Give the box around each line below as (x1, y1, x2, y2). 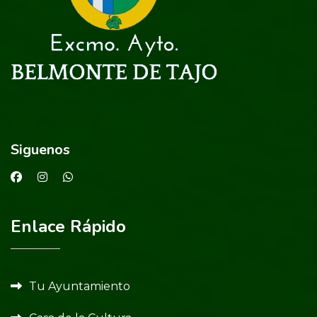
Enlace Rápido (11, 215, 126, 238)
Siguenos (11, 140, 70, 160)
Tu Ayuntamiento (29, 279, 130, 294)
